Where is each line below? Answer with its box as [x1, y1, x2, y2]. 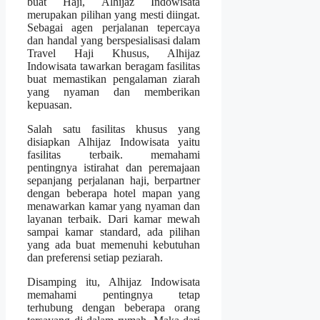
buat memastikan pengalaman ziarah [27, 72, 201, 85]
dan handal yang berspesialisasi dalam [27, 34, 201, 46]
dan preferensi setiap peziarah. [27, 251, 163, 264]
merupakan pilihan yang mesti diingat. [27, 8, 201, 21]
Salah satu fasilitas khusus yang [27, 122, 201, 135]
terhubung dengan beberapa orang [27, 301, 201, 314]
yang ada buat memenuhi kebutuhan [27, 238, 201, 251]
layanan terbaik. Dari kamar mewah [27, 212, 201, 225]
